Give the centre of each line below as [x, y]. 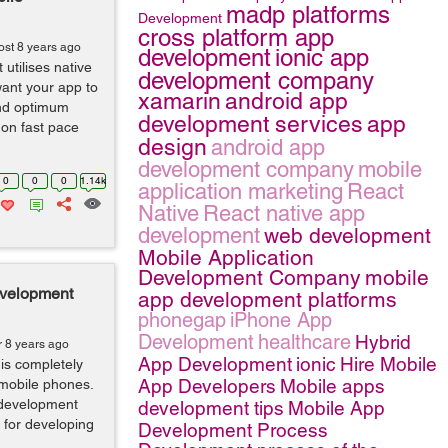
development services [250, 124]
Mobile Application [226, 257]
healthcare [304, 342]
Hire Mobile [388, 364]
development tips [211, 408]
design [172, 147]
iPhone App [281, 320]
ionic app [322, 57]
